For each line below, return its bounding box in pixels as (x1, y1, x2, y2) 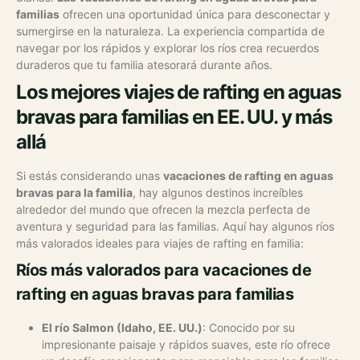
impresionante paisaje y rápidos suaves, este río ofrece (42, 337, 330, 351)
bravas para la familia (16, 185, 133, 199)
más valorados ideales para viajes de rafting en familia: (16, 235, 304, 250)
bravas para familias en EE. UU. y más (16, 104, 332, 129)
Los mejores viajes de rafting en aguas (16, 80, 341, 104)
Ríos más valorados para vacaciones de (16, 260, 312, 280)
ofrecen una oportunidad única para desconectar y (59, 6, 330, 21)
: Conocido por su (202, 320, 295, 334)
